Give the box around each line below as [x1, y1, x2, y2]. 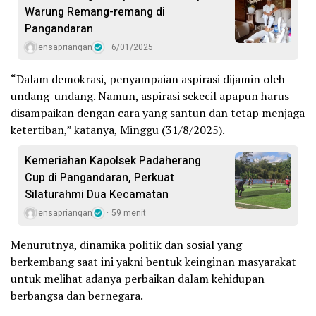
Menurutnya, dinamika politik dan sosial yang [11, 237, 242, 253]
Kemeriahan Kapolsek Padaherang [25, 152, 201, 170]
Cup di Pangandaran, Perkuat [25, 169, 174, 187]
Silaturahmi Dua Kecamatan [25, 186, 169, 204]
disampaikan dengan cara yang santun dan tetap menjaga [11, 105, 305, 121]
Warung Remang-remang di [25, 4, 165, 21]
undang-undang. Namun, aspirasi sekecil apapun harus [11, 88, 289, 104]
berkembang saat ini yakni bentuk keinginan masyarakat [11, 254, 296, 270]
